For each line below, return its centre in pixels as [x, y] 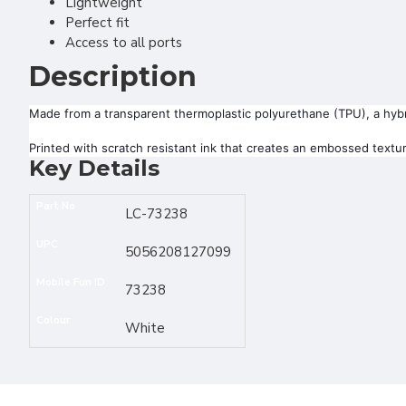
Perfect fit [97, 23]
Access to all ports [124, 43]
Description [113, 77]
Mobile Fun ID [70, 282]
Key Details [94, 168]
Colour [53, 320]
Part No [55, 206]
